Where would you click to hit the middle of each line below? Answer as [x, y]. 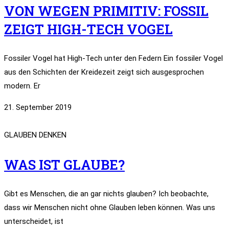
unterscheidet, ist [34, 222]
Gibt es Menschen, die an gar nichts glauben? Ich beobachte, [106, 194]
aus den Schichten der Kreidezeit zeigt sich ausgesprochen [104, 72]
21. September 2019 [38, 108]
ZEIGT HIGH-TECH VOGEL [88, 29]
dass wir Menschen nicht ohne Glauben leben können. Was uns [110, 208]
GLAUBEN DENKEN [35, 135]
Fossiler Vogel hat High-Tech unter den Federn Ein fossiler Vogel [113, 59]
